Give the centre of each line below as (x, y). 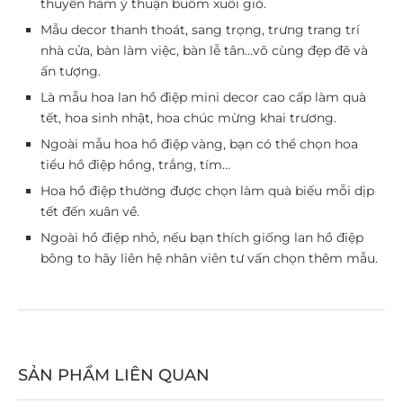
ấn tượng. (71, 71)
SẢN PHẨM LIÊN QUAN (114, 375)
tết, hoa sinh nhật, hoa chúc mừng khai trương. (188, 117)
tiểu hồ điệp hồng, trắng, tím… (135, 164)
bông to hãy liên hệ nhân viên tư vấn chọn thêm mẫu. (209, 258)
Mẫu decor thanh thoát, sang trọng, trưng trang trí (200, 29)
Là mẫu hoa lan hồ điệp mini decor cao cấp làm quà (203, 97)
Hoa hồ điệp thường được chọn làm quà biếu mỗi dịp (207, 190)
